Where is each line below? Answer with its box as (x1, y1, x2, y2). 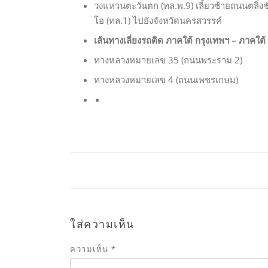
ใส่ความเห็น (70, 218, 135, 232)
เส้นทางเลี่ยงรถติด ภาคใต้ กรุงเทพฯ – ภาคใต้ (94, 34, 266, 47)
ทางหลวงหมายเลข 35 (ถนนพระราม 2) (94, 54, 242, 66)
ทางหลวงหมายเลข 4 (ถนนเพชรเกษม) (94, 74, 238, 86)
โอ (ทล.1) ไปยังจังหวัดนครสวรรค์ (94, 14, 222, 27)
